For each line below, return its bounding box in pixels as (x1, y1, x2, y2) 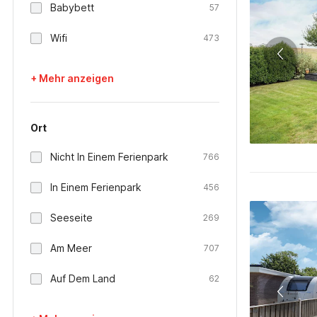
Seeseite (50, 212, 93, 224)
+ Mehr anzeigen (30, 72, 114, 84)
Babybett (50, 1, 94, 13)
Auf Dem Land (50, 272, 115, 284)
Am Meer (50, 242, 92, 254)
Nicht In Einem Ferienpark (50, 151, 168, 163)
